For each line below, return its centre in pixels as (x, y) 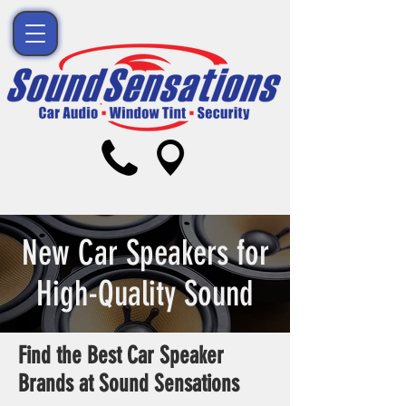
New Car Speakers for (145, 253)
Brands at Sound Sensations (129, 384)
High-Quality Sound (145, 294)
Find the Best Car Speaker (121, 356)
